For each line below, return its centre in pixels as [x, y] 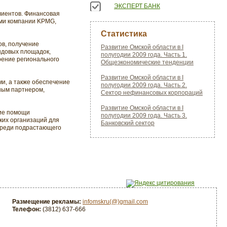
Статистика [124, 34]
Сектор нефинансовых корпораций [152, 93]
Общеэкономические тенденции [147, 62]
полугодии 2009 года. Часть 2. [144, 85]
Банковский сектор [128, 123]
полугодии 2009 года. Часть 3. [144, 116]
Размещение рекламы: [47, 202]
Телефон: [27, 209]
